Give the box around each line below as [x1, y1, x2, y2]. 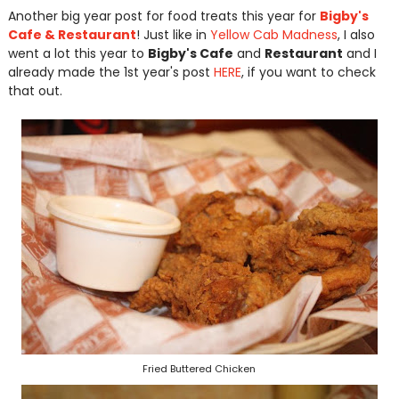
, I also [337, 26, 375, 44]
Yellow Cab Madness [209, 26, 338, 44]
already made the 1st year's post [7, 63, 214, 81]
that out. [7, 82, 62, 100]
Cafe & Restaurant [7, 26, 136, 44]
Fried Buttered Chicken [142, 362, 256, 376]
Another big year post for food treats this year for [7, 7, 320, 25]
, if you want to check [240, 63, 376, 81]
